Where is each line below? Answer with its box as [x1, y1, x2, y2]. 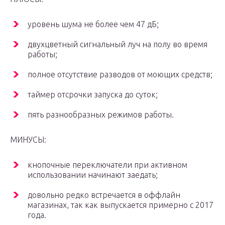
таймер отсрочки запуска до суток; [28, 90, 158, 99]
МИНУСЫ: [10, 135, 46, 145]
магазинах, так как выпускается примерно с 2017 [28, 200, 213, 210]
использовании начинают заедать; [28, 170, 158, 180]
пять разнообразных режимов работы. [28, 110, 174, 120]
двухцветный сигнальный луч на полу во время [28, 40, 207, 49]
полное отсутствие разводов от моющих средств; [28, 70, 212, 79]
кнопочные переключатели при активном [28, 160, 187, 170]
